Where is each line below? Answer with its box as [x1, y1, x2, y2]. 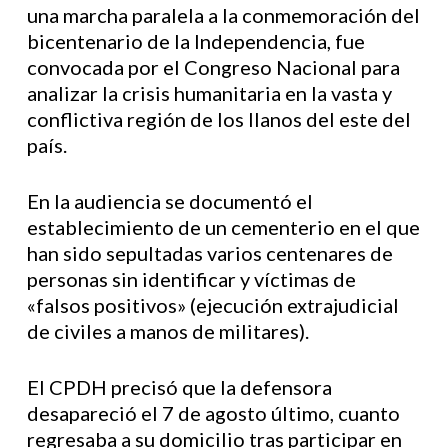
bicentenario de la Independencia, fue [26, 29, 365, 53]
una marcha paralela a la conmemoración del [26, 3, 420, 27]
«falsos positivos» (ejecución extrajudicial [26, 293, 399, 317]
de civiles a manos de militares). [26, 319, 309, 343]
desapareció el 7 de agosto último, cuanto [26, 401, 400, 425]
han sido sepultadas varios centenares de [26, 241, 393, 265]
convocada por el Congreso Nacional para [26, 55, 400, 79]
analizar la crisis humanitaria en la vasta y [26, 81, 392, 105]
